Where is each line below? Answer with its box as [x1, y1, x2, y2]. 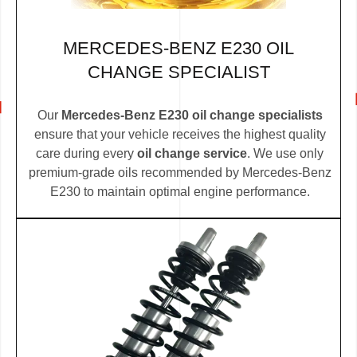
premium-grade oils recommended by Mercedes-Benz [28, 165, 331, 179]
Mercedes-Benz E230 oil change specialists [61, 108, 323, 122]
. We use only [247, 146, 324, 160]
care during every [36, 146, 137, 160]
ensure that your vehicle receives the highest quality [33, 127, 326, 141]
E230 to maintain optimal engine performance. [49, 184, 310, 198]
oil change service [137, 146, 247, 160]
